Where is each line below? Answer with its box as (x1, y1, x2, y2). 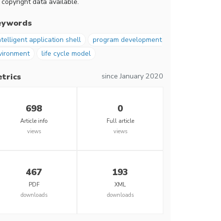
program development (93, 35, 162, 44)
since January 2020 (102, 71, 163, 81)
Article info (20, 117, 47, 125)
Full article (106, 117, 134, 125)
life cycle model (41, 49, 91, 58)
